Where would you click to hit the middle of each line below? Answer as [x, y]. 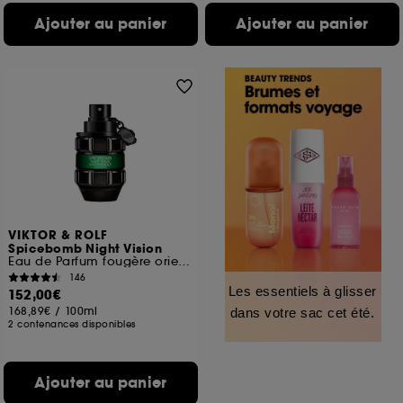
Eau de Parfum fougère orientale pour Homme [184, 261]
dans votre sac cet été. [302, 313]
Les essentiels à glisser [302, 291]
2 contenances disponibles [72, 324]
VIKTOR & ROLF [58, 236]
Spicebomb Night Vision [85, 249]
